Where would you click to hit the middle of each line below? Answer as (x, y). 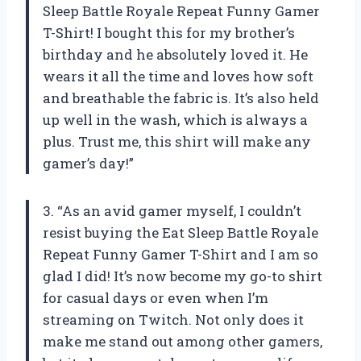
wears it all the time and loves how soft (178, 76)
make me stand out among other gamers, (183, 341)
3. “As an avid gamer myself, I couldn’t (172, 210)
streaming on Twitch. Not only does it (173, 319)
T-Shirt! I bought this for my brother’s (169, 32)
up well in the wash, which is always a (175, 119)
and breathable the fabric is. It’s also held (181, 98)
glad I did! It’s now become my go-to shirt (183, 276)
